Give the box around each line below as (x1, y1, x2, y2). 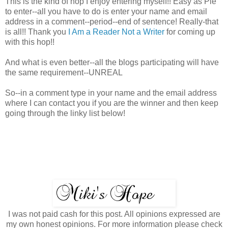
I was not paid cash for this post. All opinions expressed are (8, 209, 220, 218)
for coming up (164, 27, 215, 36)
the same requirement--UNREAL (5, 68, 123, 77)
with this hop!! (5, 37, 54, 46)
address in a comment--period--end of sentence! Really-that (5, 17, 218, 26)
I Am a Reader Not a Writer (68, 27, 164, 36)
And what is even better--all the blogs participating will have (5, 58, 219, 67)
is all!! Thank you (5, 27, 68, 36)
